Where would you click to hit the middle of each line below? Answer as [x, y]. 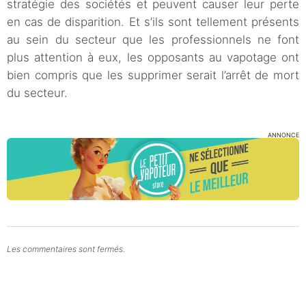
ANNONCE [283, 135]
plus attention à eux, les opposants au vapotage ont [153, 58]
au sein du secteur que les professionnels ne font [153, 40]
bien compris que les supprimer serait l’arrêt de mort [153, 75]
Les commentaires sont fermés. [66, 249]
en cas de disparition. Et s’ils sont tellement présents [153, 22]
